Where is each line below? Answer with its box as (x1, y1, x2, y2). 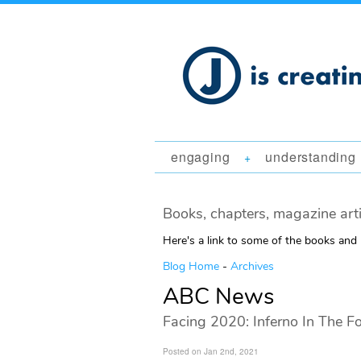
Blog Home (163, 259, 219, 274)
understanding (265, 147, 356, 166)
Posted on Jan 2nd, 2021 (163, 346, 259, 357)
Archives (230, 259, 274, 274)
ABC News (163, 281, 274, 312)
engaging (171, 147, 230, 166)
